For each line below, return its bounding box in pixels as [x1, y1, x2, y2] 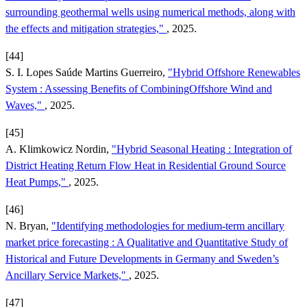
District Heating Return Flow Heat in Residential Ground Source [5, 159, 286, 171]
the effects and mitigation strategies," [5, 22, 167, 34]
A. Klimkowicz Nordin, [5, 143, 112, 155]
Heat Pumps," [5, 175, 69, 188]
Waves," [5, 99, 45, 111]
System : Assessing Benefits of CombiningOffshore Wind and [5, 82, 272, 95]
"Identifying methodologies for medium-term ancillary [51, 219, 284, 232]
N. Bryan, [5, 219, 51, 232]
